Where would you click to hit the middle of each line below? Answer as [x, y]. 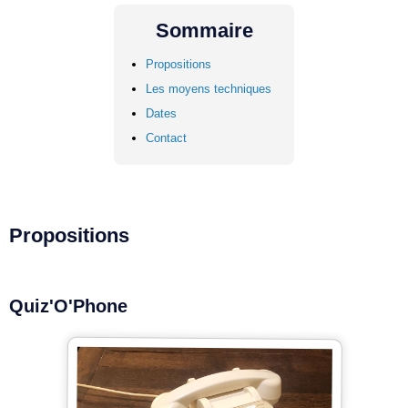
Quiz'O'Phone [68, 306]
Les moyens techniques [209, 89]
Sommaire [204, 31]
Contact [166, 138]
